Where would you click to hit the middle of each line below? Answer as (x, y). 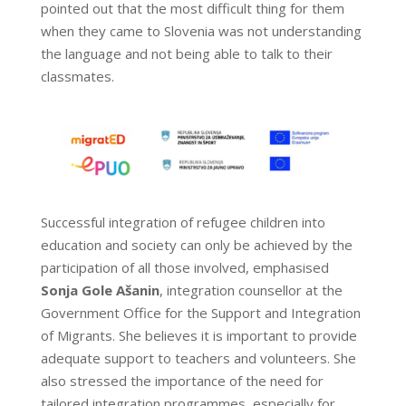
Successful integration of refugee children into (183, 222)
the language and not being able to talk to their (186, 54)
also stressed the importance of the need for (182, 380)
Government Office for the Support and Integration (200, 312)
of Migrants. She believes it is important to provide (198, 335)
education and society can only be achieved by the (196, 244)
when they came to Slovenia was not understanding (201, 31)
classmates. (77, 77)
